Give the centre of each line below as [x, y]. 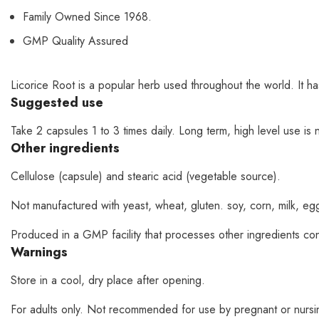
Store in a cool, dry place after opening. [108, 280]
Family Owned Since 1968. [87, 16]
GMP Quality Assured [75, 41]
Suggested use [57, 102]
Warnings [39, 252]
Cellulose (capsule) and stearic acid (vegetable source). [146, 176]
